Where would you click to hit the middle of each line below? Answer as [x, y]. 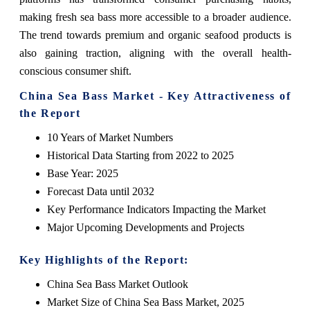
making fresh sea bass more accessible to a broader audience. [155, 17]
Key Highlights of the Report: [104, 260]
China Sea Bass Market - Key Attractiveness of [155, 96]
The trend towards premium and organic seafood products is [155, 35]
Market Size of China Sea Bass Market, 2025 [145, 302]
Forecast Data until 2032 [100, 192]
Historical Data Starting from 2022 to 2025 [140, 156]
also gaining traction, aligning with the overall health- [155, 53]
